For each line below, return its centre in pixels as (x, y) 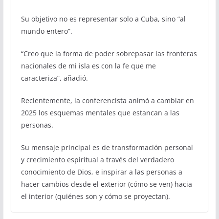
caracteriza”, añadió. (54, 78)
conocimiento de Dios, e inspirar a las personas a (101, 172)
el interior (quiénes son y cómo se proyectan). (95, 197)
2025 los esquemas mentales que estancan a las (100, 113)
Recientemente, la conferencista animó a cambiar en (107, 101)
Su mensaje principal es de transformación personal (107, 148)
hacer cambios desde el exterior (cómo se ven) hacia (106, 184)
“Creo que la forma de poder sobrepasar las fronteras (109, 54)
